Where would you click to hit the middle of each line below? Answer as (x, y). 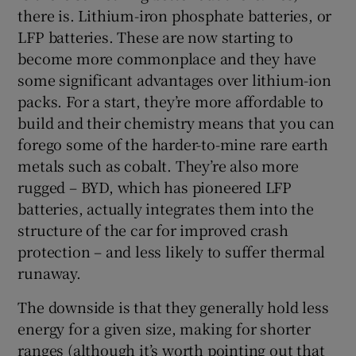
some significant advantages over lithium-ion (174, 79)
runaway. (49, 272)
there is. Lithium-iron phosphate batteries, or (175, 15)
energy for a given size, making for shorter (164, 328)
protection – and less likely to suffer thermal (172, 251)
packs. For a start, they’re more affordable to (171, 101)
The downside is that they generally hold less (173, 306)
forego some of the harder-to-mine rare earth (173, 143)
